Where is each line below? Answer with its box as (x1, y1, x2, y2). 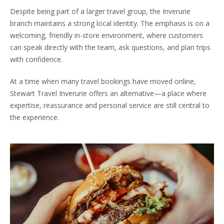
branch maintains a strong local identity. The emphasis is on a (10, 18, 209, 28)
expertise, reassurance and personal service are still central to (10, 100, 209, 110)
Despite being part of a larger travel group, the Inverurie (10, 6, 190, 16)
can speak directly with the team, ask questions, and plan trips (10, 42, 210, 52)
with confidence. (10, 54, 62, 64)
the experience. (10, 112, 59, 122)
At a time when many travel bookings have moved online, (10, 76, 196, 86)
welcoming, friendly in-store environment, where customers (10, 30, 203, 40)
